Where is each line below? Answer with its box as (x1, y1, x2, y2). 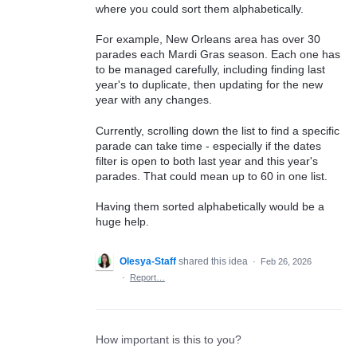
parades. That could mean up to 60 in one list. (96, 169, 328, 182)
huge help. (96, 215, 149, 229)
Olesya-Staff (120, 256, 176, 268)
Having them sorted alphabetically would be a (96, 200, 324, 214)
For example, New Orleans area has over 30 (96, 33, 320, 46)
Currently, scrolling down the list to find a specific (96, 124, 339, 137)
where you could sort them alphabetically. (96, 2, 304, 15)
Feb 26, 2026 (261, 257, 312, 267)
